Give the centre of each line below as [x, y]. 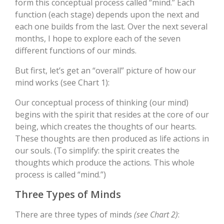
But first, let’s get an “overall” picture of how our [105, 71]
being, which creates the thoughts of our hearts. [106, 127]
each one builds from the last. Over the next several [111, 27]
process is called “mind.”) [60, 175]
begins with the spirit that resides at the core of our [112, 115]
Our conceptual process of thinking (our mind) [102, 103]
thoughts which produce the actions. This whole [105, 163]
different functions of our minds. [76, 51]
